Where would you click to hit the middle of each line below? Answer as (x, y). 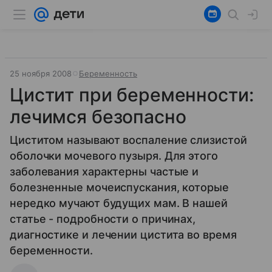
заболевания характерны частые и (104, 172)
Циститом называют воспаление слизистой (128, 140)
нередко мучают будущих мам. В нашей (119, 203)
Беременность (108, 73)
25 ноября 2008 (41, 73)
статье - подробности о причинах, (103, 219)
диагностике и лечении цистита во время (123, 235)
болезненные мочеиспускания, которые (119, 187)
